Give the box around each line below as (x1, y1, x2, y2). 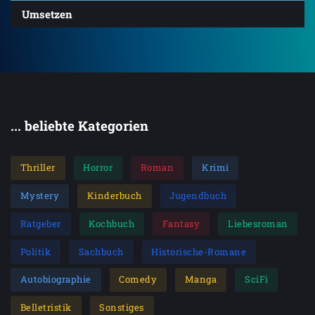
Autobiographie (20, 273, 91, 286)
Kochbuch (89, 217, 135, 230)
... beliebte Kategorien (11, 116, 148, 134)
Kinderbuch (86, 189, 142, 202)
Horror (83, 161, 113, 174)
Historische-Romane (151, 245, 247, 258)
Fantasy (162, 217, 200, 230)
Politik (20, 245, 51, 258)
